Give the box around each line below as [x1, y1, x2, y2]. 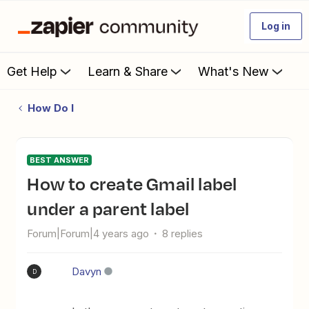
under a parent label [27, 195, 190, 221]
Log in [261, 20, 290, 32]
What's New [198, 63, 269, 79]
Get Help [7, 63, 57, 79]
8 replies [162, 227, 203, 240]
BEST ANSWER [30, 155, 90, 165]
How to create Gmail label [27, 170, 40, 197]
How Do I [27, 101, 74, 114]
